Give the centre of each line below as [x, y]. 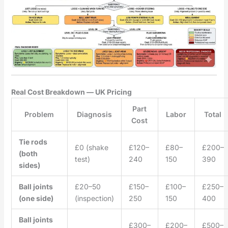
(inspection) [94, 198]
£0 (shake [91, 148]
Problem [39, 115]
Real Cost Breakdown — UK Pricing [71, 92]
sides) [29, 165]
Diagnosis [94, 115]
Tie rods [33, 142]
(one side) [36, 198]
